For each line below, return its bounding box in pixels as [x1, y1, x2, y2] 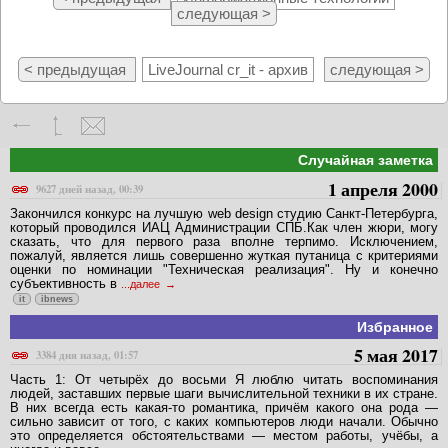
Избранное [357, 318, 433, 335]
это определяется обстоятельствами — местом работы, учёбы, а [10, 428, 438, 444]
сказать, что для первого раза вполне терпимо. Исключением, [10, 233, 438, 249]
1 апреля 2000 [328, 175, 438, 202]
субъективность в [10, 275, 121, 291]
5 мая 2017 [354, 342, 438, 369]
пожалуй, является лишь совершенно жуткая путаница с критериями [10, 247, 438, 263]
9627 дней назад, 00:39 [36, 180, 143, 197]
